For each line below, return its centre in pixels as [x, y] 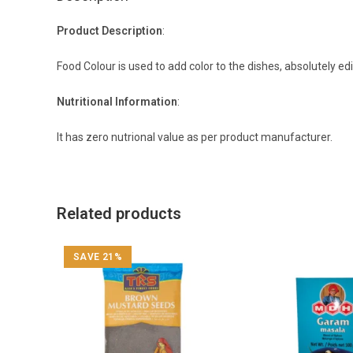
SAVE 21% [97, 257]
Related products [119, 213]
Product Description [110, 30]
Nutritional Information [117, 101]
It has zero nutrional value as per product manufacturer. [195, 137]
